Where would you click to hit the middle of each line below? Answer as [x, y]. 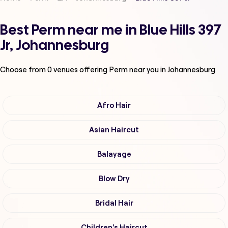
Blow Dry [114, 179]
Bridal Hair [114, 203]
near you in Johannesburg [172, 70]
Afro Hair [114, 106]
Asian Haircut [114, 130]
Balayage [114, 154]
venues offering [80, 70]
